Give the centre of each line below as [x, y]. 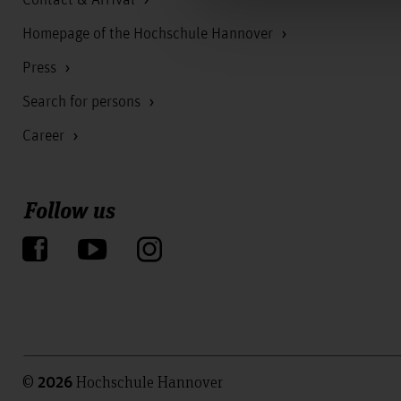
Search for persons [83, 102]
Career [45, 136]
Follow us [70, 209]
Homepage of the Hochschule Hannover [149, 34]
